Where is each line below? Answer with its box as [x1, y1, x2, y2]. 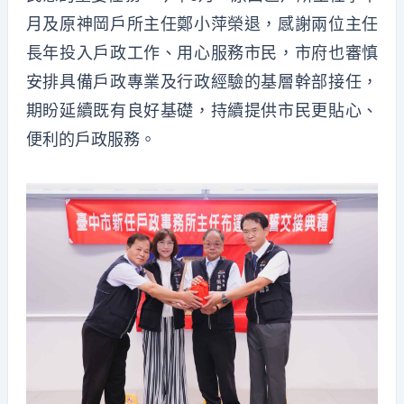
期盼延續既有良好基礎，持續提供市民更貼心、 [25, 101, 379, 121]
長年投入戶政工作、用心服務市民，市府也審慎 [25, 43, 379, 63]
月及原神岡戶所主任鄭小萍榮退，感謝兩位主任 [25, 14, 379, 34]
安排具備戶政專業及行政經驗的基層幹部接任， [25, 72, 379, 92]
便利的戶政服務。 [25, 130, 156, 150]
